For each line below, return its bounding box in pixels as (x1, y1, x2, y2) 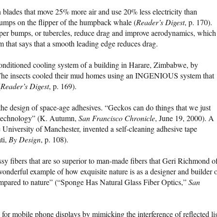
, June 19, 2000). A (155, 113, 214, 124)
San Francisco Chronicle (78, 113, 155, 124)
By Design (9, 134, 41, 145)
